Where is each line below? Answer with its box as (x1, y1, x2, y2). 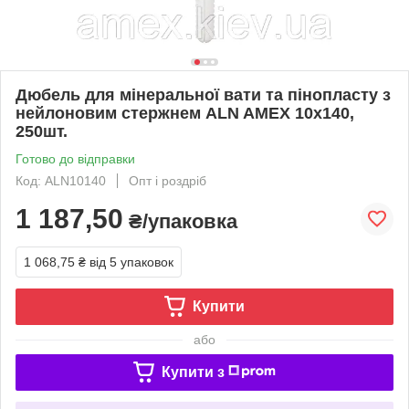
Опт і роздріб (129, 173, 206, 188)
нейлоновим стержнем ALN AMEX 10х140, (16, 103, 354, 122)
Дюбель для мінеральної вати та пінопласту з (16, 85, 391, 104)
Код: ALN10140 (16, 173, 106, 188)
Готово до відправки (16, 151, 135, 166)
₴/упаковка (123, 209, 237, 233)
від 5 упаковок (89, 254, 173, 269)
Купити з (161, 363, 225, 380)
